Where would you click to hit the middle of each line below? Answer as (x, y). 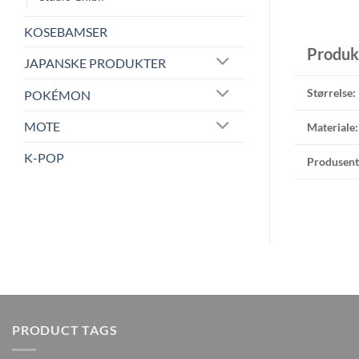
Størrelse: (331, 93)
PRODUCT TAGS (65, 330)
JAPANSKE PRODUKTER (95, 63)
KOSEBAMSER (66, 31)
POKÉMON (57, 95)
